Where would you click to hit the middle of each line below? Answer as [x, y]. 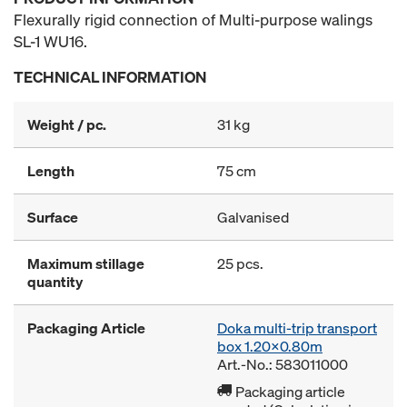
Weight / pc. [67, 124]
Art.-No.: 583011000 [283, 364]
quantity [55, 282]
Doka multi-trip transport [297, 328]
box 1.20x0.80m [270, 346]
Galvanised [253, 217]
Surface [53, 217]
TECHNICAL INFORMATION [110, 77]
